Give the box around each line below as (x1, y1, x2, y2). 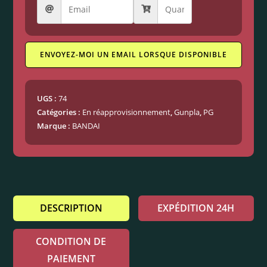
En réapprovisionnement (82, 107, 171, 118)
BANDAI (72, 120, 101, 132)
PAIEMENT (46, 252, 95, 266)
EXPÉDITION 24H (157, 201, 235, 215)
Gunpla (174, 107, 200, 118)
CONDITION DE (36, 235, 107, 249)
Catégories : (37, 107, 83, 118)
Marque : (37, 120, 73, 132)
